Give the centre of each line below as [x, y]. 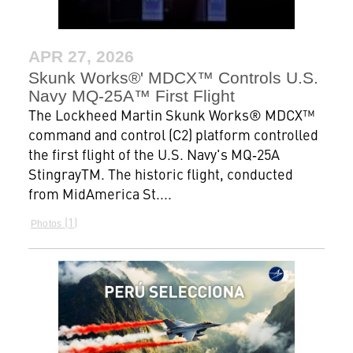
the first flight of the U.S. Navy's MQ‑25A [154, 154]
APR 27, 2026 [81, 56]
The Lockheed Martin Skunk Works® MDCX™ [171, 114]
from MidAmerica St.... [100, 193]
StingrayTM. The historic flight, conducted [160, 173]
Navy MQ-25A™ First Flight [131, 95]
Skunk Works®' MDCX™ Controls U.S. [173, 77]
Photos [46, 223]
